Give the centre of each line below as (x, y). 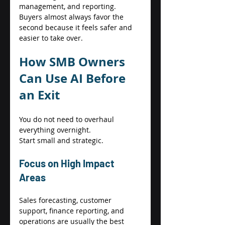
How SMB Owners (74, 62)
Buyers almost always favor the (72, 17)
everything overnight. (56, 130)
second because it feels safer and (77, 27)
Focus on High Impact (68, 163)
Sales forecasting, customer (66, 200)
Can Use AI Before (74, 78)
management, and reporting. (69, 6)
